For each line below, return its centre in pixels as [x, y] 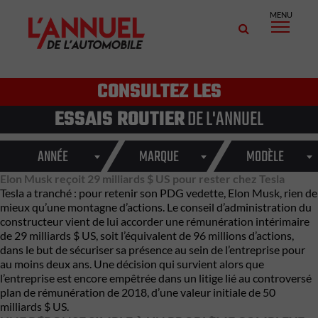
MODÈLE [265, 157]
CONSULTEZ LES [159, 92]
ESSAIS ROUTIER [120, 120]
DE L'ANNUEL [224, 120]
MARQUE [159, 157]
